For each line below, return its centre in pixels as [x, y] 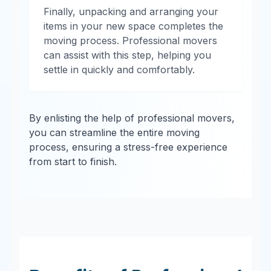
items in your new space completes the [133, 26]
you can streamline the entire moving [114, 132]
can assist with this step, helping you [127, 55]
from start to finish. [73, 162]
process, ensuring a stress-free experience [128, 147]
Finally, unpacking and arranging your [131, 11]
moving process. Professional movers [130, 41]
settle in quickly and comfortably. [119, 70]
